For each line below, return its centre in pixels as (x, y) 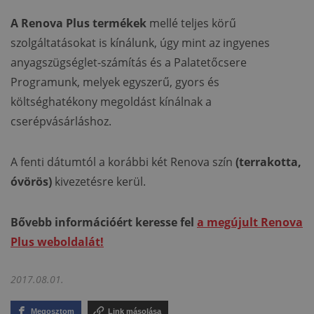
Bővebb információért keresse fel (104, 223)
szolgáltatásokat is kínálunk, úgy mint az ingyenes (140, 43)
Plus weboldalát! (57, 242)
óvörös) (31, 182)
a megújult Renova (250, 223)
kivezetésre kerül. (99, 182)
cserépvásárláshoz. (61, 122)
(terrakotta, (268, 162)
